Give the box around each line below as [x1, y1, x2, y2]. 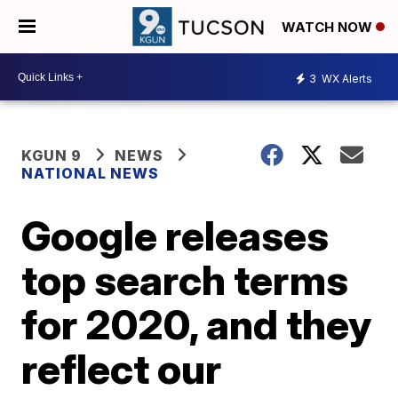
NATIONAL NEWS [21, 164, 160, 182]
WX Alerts [319, 71, 372, 85]
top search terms [21, 255, 349, 305]
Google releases [21, 211, 330, 260]
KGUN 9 [21, 147, 83, 164]
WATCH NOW [282, 19, 376, 36]
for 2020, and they [21, 299, 372, 349]
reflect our [21, 344, 222, 394]
